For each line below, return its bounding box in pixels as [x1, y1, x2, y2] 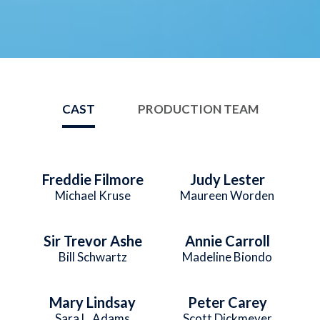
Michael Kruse [54, 187, 131, 203]
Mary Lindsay [49, 293, 136, 311]
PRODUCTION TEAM [137, 101, 259, 116]
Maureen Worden [180, 187, 275, 203]
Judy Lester [189, 170, 265, 188]
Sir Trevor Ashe [43, 231, 142, 249]
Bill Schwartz [58, 249, 127, 264]
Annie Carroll [184, 231, 270, 249]
